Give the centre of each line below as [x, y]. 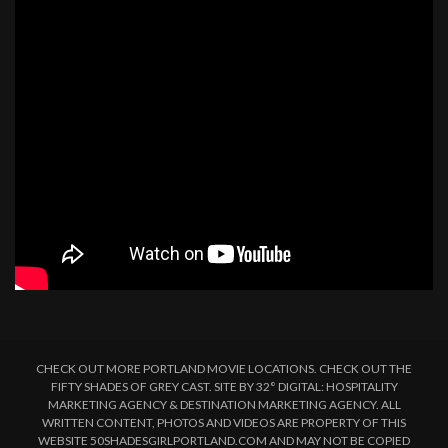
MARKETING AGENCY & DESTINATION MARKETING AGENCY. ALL [224, 404]
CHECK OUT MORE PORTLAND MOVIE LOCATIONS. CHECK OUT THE [224, 368]
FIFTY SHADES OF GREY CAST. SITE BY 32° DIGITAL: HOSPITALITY [224, 386]
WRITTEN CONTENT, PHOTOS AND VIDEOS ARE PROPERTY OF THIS [224, 422]
